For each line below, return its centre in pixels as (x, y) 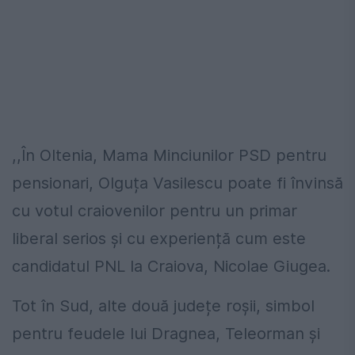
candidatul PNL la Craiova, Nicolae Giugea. (171, 267)
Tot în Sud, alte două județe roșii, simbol (163, 306)
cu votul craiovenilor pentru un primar (155, 211)
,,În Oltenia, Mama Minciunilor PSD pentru (169, 156)
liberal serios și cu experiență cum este (159, 239)
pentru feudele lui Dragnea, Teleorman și (166, 334)
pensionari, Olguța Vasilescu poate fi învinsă (177, 183)
